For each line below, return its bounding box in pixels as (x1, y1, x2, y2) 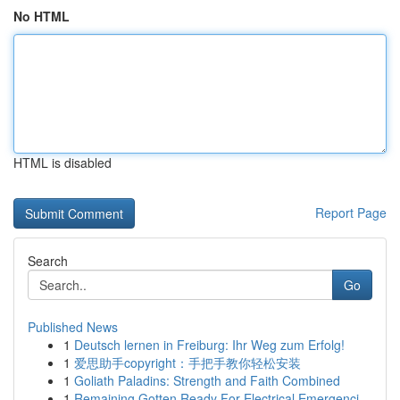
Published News (28, 318, 118, 336)
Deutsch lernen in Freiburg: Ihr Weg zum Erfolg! (74, 336, 345, 354)
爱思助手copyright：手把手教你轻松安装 (74, 354, 301, 371)
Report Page (315, 204, 387, 221)
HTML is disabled (13, 154, 112, 171)
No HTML (13, 7, 70, 25)
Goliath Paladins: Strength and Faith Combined (74, 371, 340, 389)
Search (28, 252, 68, 270)
